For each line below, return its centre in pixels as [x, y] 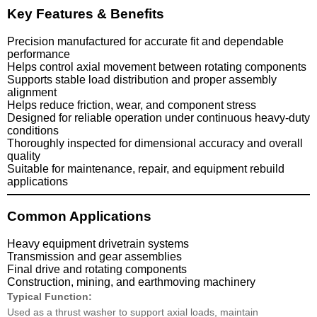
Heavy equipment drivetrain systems [98, 243]
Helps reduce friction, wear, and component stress [132, 105]
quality [24, 156]
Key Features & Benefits [86, 14]
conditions [33, 131]
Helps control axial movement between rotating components [157, 67]
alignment [32, 93]
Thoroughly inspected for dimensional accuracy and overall [155, 144]
